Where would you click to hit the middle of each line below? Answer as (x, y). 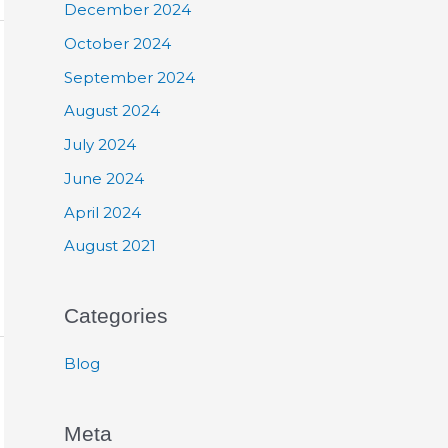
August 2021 (110, 246)
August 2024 (112, 111)
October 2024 (117, 43)
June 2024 (104, 178)
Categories (116, 316)
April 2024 (102, 212)
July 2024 (100, 144)
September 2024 (129, 77)
